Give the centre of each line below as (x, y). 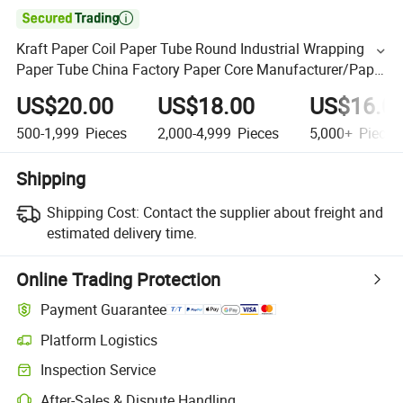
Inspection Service (99, 370)
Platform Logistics (99, 340)
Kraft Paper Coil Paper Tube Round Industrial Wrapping (191, 49)
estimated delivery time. (121, 233)
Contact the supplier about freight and (263, 212)
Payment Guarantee (104, 310)
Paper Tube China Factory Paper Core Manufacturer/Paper (201, 70)
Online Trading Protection (119, 279)
